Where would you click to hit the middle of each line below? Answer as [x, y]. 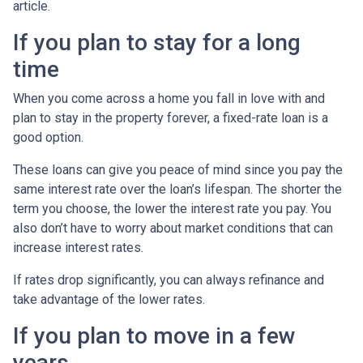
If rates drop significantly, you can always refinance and [169, 280]
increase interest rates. [78, 247]
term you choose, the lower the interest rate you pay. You [172, 208]
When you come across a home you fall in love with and [169, 98]
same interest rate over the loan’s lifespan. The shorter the [177, 189]
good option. [50, 137]
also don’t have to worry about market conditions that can [173, 228]
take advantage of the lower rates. [109, 299]
